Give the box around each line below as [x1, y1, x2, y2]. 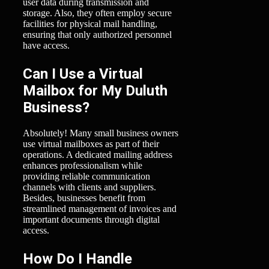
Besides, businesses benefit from [23, 193, 145, 204]
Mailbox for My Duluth [23, 82, 168, 100]
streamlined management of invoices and [23, 204, 177, 214]
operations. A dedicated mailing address [23, 150, 172, 160]
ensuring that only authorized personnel [23, 29, 172, 40]
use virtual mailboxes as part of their [23, 139, 159, 150]
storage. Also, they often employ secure [23, 8, 172, 19]
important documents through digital [23, 214, 160, 225]
